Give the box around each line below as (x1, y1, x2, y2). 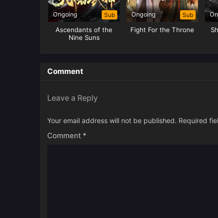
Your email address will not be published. (47, 116, 177, 125)
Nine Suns (68, 34, 100, 42)
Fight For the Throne (130, 26, 195, 34)
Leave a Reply (47, 93, 98, 103)
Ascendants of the (55, 26, 113, 34)
